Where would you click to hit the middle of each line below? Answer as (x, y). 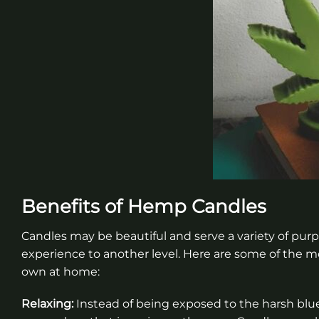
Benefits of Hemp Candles (144, 206)
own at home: (61, 271)
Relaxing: (47, 304)
